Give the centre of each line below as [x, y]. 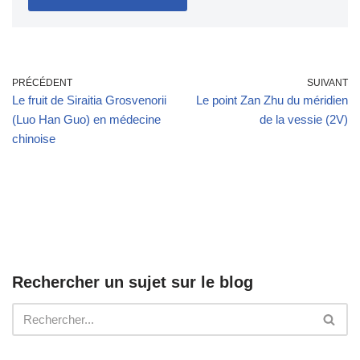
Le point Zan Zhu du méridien [272, 100]
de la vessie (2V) [304, 119]
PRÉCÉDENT [42, 83]
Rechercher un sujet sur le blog [133, 282]
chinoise [34, 139]
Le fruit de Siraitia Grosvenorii [89, 100]
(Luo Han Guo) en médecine [86, 119]
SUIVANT [327, 83]
